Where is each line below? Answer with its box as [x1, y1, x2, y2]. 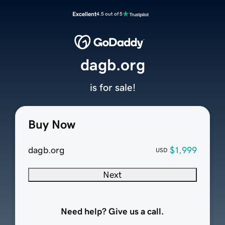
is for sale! [89, 82, 136, 93]
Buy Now [28, 119, 75, 131]
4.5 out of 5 [96, 11, 123, 17]
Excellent [72, 11, 96, 17]
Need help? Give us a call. [61, 207, 164, 216]
